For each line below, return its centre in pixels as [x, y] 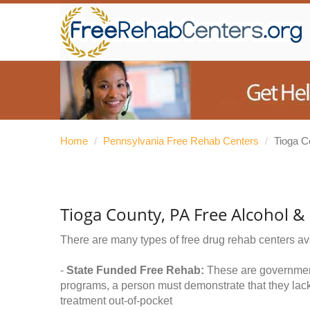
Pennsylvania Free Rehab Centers [181, 141]
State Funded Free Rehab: [135, 270]
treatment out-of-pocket [116, 301]
